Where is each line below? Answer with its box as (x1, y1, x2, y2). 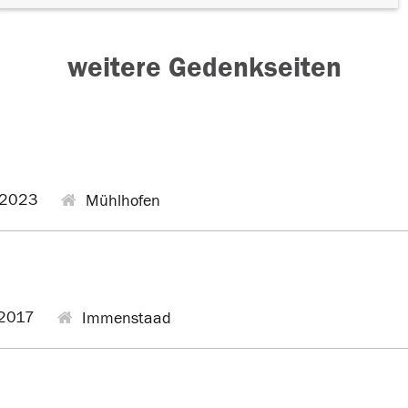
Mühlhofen (81, 191, 160, 210)
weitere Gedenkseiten (66, 51, 342, 84)
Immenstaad (77, 309, 171, 328)
